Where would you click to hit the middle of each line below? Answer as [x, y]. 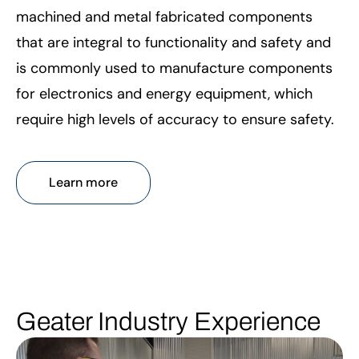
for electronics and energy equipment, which [164, 93]
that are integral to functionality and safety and [173, 42]
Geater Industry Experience [168, 321]
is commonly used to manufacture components [174, 68]
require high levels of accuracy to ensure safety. [175, 119]
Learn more [83, 182]
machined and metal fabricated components [164, 16]
